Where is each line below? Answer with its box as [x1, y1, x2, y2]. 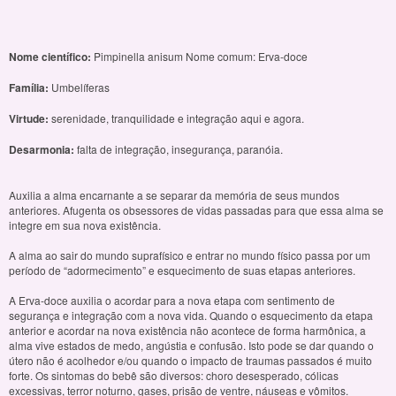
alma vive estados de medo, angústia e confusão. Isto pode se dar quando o [9, 338, 374, 354]
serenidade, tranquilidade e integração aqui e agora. [49, 110, 307, 126]
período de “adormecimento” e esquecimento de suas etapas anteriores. [9, 263, 358, 278]
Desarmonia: [9, 141, 74, 158]
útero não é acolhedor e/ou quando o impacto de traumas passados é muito [9, 353, 372, 369]
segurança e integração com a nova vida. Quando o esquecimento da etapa [9, 308, 373, 324]
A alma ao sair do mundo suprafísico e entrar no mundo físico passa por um [9, 247, 370, 263]
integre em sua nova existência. [9, 217, 164, 233]
